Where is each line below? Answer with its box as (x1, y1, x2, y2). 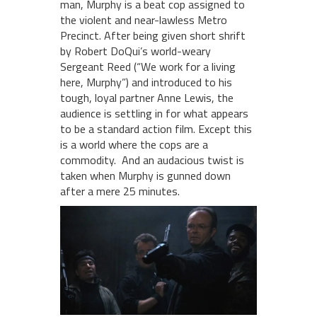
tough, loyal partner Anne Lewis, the (60, 89, 234, 107)
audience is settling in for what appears (60, 105, 248, 122)
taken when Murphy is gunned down (60, 167, 231, 185)
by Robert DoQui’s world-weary (60, 42, 211, 60)
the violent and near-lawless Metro (60, 11, 227, 29)
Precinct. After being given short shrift (60, 27, 246, 45)
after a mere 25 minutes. (60, 183, 180, 200)
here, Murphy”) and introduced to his (60, 74, 232, 91)
